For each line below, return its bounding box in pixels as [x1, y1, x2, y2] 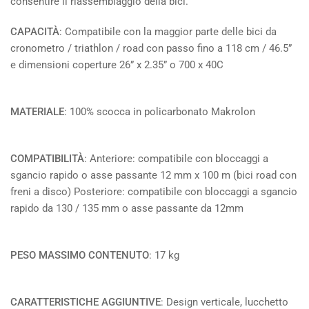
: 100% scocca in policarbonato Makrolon [64, 105, 255, 118]
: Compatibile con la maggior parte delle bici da [59, 25, 277, 38]
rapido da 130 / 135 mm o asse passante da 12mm [10, 201, 243, 215]
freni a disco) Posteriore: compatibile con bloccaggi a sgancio [10, 185, 297, 198]
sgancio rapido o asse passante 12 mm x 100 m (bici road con [10, 168, 297, 181]
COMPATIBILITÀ [10, 152, 84, 165]
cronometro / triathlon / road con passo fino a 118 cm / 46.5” [10, 41, 292, 54]
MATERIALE [10, 105, 64, 118]
